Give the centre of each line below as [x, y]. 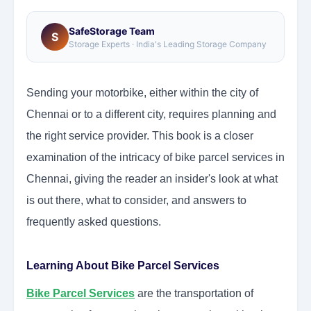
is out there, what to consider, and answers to [136, 201]
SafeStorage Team [112, 31]
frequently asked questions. [94, 222]
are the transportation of [194, 294]
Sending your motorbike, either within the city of [142, 93]
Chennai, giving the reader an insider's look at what [152, 179]
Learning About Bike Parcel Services [123, 266]
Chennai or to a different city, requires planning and [151, 115]
